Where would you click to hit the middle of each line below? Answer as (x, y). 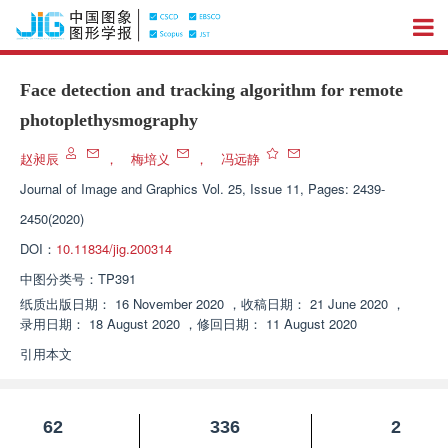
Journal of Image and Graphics (109, 188)
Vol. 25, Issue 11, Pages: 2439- (293, 188)
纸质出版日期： (65, 303)
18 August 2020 (134, 323)
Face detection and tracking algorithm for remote (211, 90)
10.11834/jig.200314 (114, 248)
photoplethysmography (109, 120)
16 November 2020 (169, 303)
